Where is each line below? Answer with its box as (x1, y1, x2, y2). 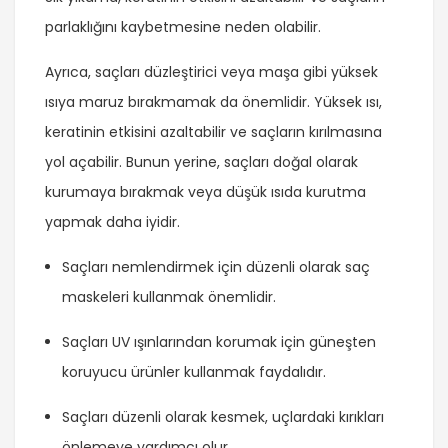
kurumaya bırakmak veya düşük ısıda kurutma (45, 182, 366, 203)
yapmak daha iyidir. (45, 212, 180, 233)
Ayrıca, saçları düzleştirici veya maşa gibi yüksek (45, 62, 378, 83)
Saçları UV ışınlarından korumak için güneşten (62, 332, 376, 353)
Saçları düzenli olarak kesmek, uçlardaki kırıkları (62, 407, 384, 428)
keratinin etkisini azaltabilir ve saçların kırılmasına (45, 122, 382, 143)
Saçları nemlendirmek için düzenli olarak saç (62, 257, 370, 278)
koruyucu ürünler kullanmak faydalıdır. (62, 362, 326, 383)
